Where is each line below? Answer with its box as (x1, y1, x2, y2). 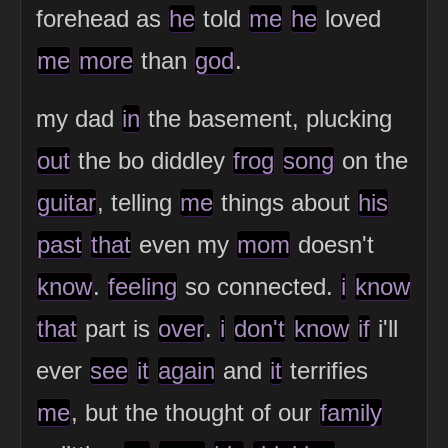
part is (78, 315, 157, 343)
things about (214, 189, 357, 217)
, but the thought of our (71, 399, 319, 427)
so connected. (178, 273, 340, 301)
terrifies (283, 357, 368, 385)
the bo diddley (71, 147, 232, 175)
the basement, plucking (141, 105, 392, 133)
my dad (36, 105, 121, 133)
